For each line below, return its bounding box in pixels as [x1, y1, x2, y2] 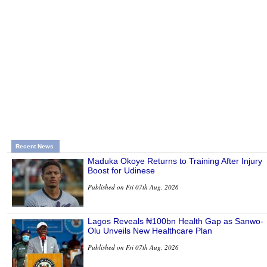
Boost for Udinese [88, 166, 155, 176]
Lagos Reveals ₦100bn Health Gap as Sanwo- [88, 216, 263, 226]
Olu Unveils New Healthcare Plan [88, 226, 212, 236]
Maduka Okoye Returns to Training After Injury [88, 156, 262, 166]
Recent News [15, 143, 54, 150]
